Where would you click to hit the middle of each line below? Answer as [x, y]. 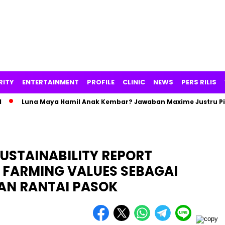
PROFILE [101, 82]
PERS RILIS [199, 82]
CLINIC [134, 82]
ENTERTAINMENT [50, 82]
